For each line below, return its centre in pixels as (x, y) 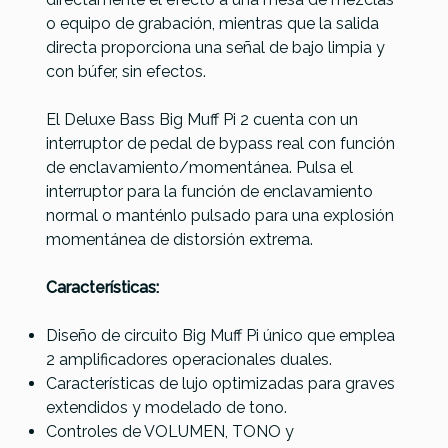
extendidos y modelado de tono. (166, 407)
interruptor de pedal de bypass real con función (220, 143)
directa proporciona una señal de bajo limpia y (215, 47)
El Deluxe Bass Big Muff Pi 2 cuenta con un (202, 119)
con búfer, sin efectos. (126, 71)
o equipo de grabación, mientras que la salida (212, 23)
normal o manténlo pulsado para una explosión (220, 215)
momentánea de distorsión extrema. (179, 239)
